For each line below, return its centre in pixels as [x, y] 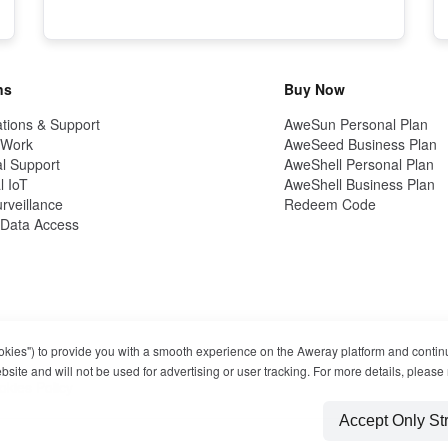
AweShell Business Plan [359, 184]
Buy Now [314, 89]
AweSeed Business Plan [360, 144]
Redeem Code [330, 204]
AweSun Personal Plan [356, 124]
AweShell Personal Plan [359, 164]
